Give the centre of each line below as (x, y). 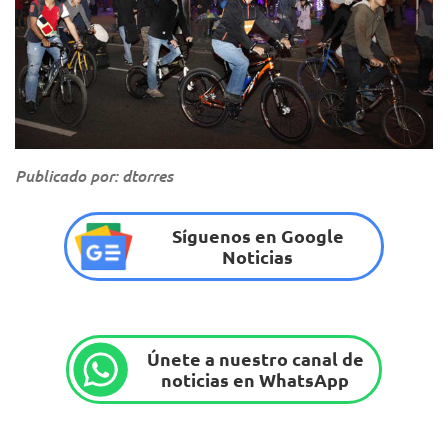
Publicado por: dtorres (94, 175)
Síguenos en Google (257, 236)
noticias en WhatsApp (255, 380)
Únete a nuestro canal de (255, 359)
